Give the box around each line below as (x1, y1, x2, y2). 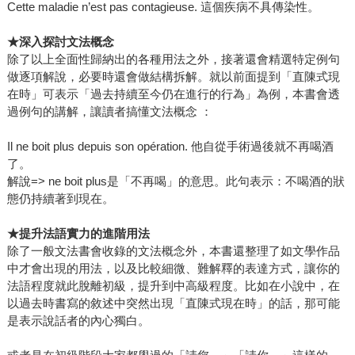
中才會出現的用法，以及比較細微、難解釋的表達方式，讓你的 (6, 261, 340, 276)
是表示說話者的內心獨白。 (6, 314, 150, 328)
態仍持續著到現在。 (6, 192, 114, 206)
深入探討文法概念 (18, 35, 114, 49)
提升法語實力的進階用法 (18, 227, 150, 241)
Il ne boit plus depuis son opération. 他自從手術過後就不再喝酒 (6, 139, 334, 154)
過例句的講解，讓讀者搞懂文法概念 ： (6, 105, 212, 119)
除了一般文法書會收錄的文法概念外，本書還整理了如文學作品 (6, 244, 340, 258)
